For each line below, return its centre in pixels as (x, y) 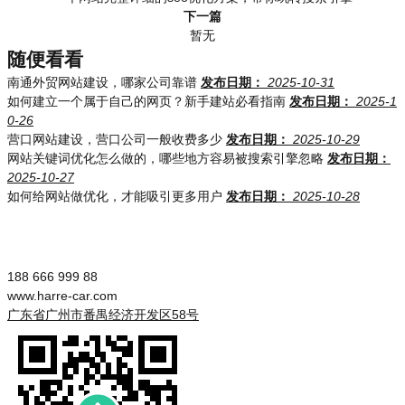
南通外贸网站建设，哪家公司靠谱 (102, 82)
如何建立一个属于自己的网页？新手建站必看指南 (146, 101)
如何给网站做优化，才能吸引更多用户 (115, 196)
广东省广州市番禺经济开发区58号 (103, 315)
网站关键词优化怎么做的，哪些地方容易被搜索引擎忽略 (165, 158)
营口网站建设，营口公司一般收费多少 (115, 139)
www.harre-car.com (62, 296)
